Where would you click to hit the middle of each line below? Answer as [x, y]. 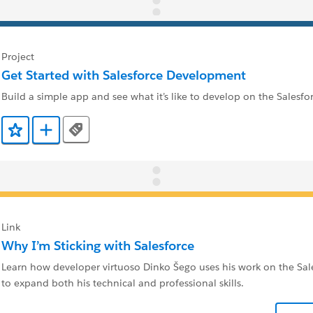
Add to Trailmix [81, 134]
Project [18, 57]
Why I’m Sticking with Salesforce [98, 245]
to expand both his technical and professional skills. [123, 283]
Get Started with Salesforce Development [124, 75]
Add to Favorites [52, 134]
